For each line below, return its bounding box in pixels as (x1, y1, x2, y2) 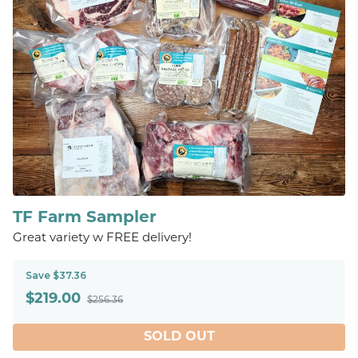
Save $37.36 (26, 268, 86, 281)
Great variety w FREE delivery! (13, 232, 192, 245)
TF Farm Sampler (13, 209, 157, 226)
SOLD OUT (143, 330, 215, 344)
